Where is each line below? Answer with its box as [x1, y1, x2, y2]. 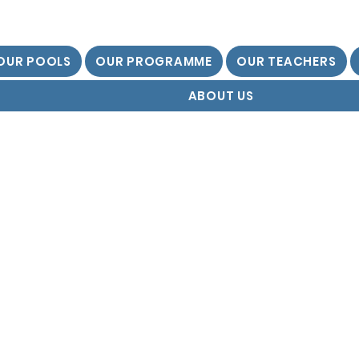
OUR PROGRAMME [95, 53, 212, 70]
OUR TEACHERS [236, 53, 337, 70]
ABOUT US [188, 87, 254, 104]
